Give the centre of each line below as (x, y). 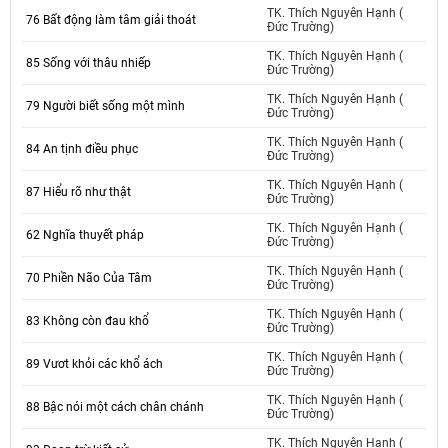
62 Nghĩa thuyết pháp (85, 235)
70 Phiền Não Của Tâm (89, 278)
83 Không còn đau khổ (87, 321)
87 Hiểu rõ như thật (78, 192)
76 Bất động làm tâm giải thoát (111, 20)
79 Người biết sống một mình (105, 106)
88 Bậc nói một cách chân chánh (115, 407)
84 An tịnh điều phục (82, 149)
